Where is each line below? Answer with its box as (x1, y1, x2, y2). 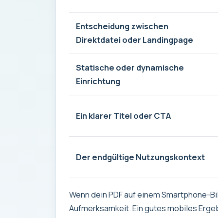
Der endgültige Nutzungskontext (75, 151, 205, 163)
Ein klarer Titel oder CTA (75, 109, 171, 121)
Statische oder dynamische (75, 61, 184, 73)
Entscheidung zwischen (75, 20, 168, 32)
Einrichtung (75, 75, 120, 87)
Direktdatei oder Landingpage (75, 34, 193, 45)
